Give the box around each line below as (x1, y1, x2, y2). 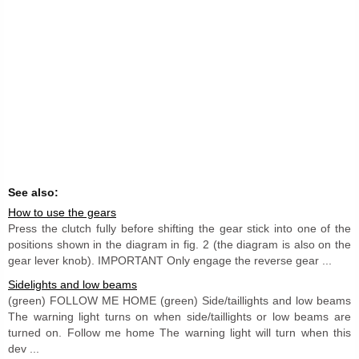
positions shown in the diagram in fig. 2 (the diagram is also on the (8, 237, 351, 251)
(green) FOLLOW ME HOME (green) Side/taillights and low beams (8, 293, 351, 307)
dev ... (8, 341, 39, 355)
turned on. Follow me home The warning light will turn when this (8, 325, 351, 339)
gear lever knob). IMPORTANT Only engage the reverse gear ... (8, 253, 332, 267)
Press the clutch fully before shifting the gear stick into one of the (8, 221, 351, 235)
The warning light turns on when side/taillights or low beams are (8, 309, 351, 323)
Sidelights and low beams (8, 277, 137, 291)
